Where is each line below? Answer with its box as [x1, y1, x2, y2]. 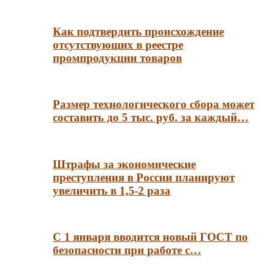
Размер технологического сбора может [53, 98, 255, 111]
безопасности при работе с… [53, 244, 201, 257]
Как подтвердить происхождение [53, 25, 224, 38]
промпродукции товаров [53, 51, 182, 64]
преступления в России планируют [53, 171, 235, 184]
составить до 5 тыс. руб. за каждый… [53, 111, 249, 124]
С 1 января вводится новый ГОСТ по [53, 231, 248, 244]
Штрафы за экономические [53, 157, 196, 171]
